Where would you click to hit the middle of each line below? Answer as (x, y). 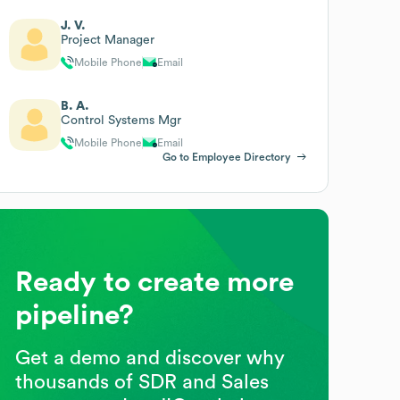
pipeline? (75, 315)
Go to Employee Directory (226, 157)
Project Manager (108, 40)
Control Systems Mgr (121, 120)
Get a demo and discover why (150, 358)
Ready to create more (155, 282)
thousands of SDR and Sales (142, 382)
